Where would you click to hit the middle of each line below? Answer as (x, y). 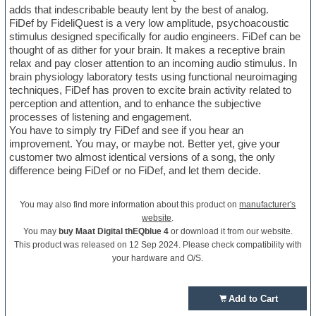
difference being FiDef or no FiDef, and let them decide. (135, 171)
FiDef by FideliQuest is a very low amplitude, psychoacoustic (150, 23)
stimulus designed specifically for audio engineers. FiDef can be (155, 37)
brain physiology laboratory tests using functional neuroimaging (153, 77)
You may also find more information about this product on (130, 205)
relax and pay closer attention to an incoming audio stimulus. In (153, 63)
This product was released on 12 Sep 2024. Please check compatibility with (158, 245)
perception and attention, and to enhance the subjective (135, 104)
